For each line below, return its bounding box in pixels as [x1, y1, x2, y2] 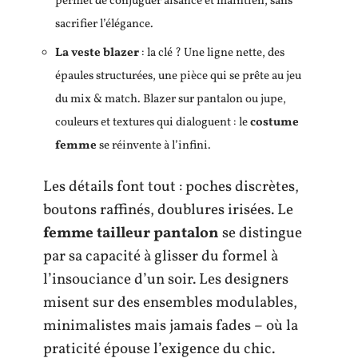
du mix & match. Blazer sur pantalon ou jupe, [55, 91, 286, 108]
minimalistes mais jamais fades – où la [43, 315, 298, 336]
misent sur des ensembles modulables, [43, 292, 297, 313]
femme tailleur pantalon [43, 222, 219, 244]
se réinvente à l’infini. [97, 137, 211, 154]
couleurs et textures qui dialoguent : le [55, 114, 250, 131]
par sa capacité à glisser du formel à [43, 245, 278, 267]
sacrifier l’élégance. [55, 15, 153, 33]
